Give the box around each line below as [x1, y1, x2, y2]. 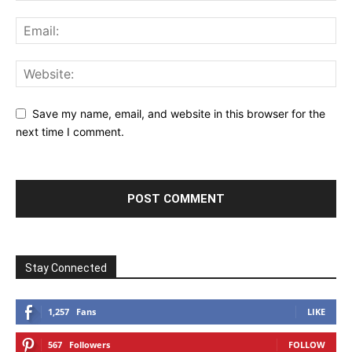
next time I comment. [16, 124, 124, 138]
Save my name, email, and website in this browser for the [32, 107, 325, 120]
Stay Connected [25, 261, 107, 274]
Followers [69, 338, 110, 350]
